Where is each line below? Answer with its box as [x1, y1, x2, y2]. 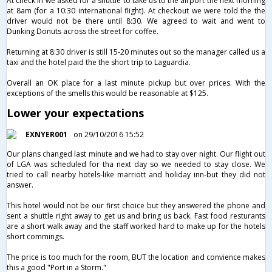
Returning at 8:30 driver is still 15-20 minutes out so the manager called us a [7, 46, 265, 57]
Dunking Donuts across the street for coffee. [7, 25, 158, 36]
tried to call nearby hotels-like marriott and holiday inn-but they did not [7, 169, 265, 180]
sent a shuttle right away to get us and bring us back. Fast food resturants [7, 210, 265, 221]
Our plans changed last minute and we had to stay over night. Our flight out [7, 148, 265, 159]
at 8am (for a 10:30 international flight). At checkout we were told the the [7, 5, 265, 16]
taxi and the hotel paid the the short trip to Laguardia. [7, 56, 191, 67]
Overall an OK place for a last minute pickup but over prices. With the [7, 77, 265, 88]
